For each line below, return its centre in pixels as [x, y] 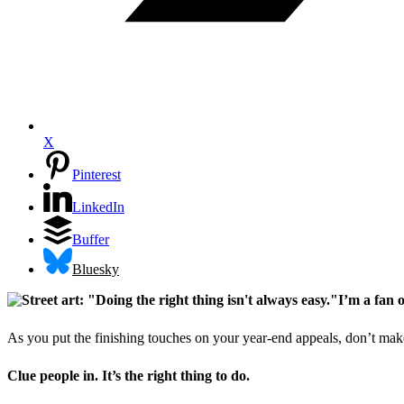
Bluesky [96, 269]
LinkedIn [98, 207]
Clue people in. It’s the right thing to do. [129, 375]
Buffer [91, 240]
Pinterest [96, 175]
